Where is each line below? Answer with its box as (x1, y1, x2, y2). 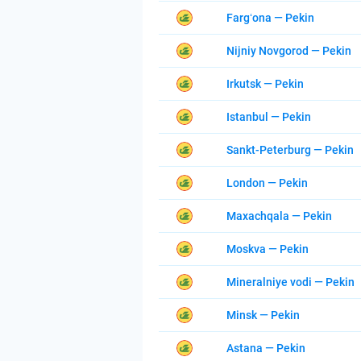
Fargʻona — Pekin (226, 11, 314, 24)
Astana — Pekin (226, 342, 305, 355)
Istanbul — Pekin (226, 110, 311, 123)
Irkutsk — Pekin (226, 77, 304, 90)
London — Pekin (226, 176, 308, 189)
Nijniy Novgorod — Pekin (226, 44, 351, 57)
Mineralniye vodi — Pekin (226, 276, 355, 288)
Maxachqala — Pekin (226, 210, 332, 222)
